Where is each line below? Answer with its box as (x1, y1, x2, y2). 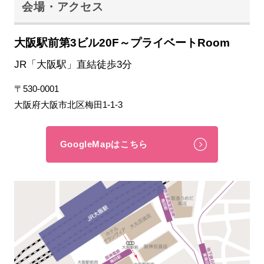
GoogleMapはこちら (60, 139, 148, 150)
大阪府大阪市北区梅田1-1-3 (14, 100, 123, 110)
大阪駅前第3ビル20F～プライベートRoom (14, 36, 230, 49)
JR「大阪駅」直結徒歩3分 (14, 58, 132, 70)
